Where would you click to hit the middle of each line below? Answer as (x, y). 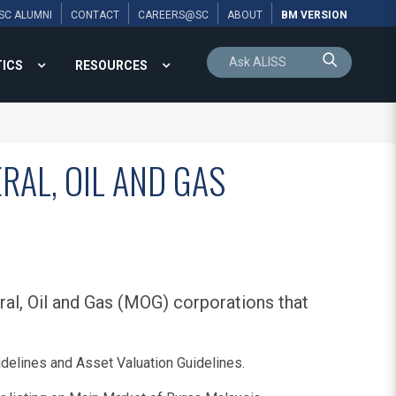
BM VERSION (314, 15)
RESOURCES (111, 65)
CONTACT (95, 15)
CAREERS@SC (173, 15)
